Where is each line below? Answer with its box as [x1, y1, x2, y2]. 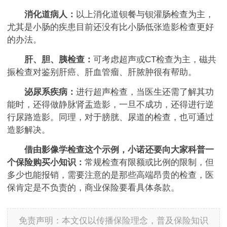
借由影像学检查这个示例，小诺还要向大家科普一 [16, 145, 214, 155]
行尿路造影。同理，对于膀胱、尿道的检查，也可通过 [7, 112, 214, 123]
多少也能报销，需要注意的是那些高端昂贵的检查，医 [7, 170, 214, 180]
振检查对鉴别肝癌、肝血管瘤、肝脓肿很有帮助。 [7, 67, 197, 78]
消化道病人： [24, 10, 76, 20]
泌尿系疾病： [16, 87, 76, 97]
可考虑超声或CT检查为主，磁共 [93, 55, 216, 65]
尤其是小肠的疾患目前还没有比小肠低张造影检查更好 [7, 22, 214, 32]
